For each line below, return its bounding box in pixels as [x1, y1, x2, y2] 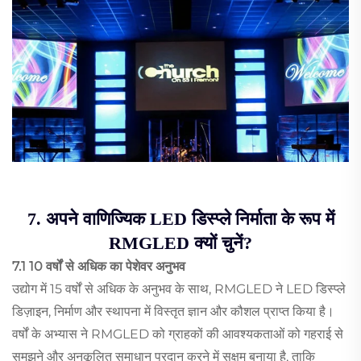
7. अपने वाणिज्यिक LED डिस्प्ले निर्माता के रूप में [27, 208, 334, 229]
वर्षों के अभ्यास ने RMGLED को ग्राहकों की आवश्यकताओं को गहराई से [12, 326, 343, 342]
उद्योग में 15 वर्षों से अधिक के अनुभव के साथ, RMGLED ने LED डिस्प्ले [12, 280, 346, 297]
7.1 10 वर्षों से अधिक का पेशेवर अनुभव [12, 258, 185, 274]
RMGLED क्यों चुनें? [109, 232, 252, 253]
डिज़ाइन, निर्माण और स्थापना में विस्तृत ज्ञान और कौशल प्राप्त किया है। [12, 303, 334, 319]
